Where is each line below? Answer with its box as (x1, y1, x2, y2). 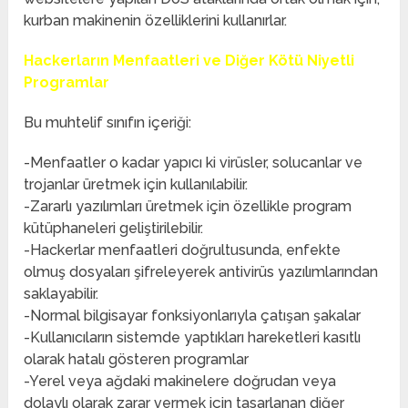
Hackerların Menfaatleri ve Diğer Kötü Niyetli (24, 52, 355, 70)
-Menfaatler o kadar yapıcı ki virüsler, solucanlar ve (24, 154, 363, 172)
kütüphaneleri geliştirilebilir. (24, 219, 204, 238)
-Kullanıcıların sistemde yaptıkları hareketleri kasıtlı (24, 329, 362, 347)
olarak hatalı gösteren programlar (24, 351, 250, 369)
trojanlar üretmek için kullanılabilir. (24, 176, 249, 194)
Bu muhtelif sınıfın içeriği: (24, 114, 192, 132)
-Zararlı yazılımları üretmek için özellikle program (24, 198, 352, 216)
